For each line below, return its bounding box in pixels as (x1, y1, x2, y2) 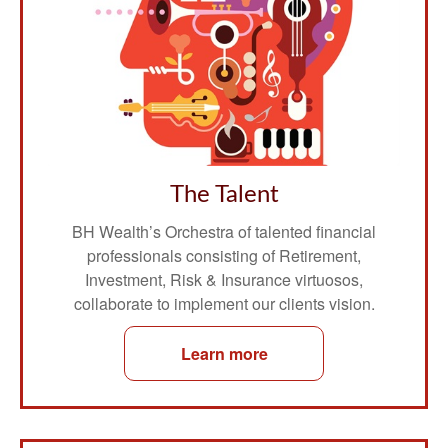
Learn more (180, 341, 268, 365)
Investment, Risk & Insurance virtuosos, (85, 267, 363, 291)
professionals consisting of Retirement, (87, 243, 361, 267)
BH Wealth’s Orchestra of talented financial (72, 219, 376, 243)
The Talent (169, 182, 279, 207)
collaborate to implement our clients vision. (73, 291, 375, 315)
